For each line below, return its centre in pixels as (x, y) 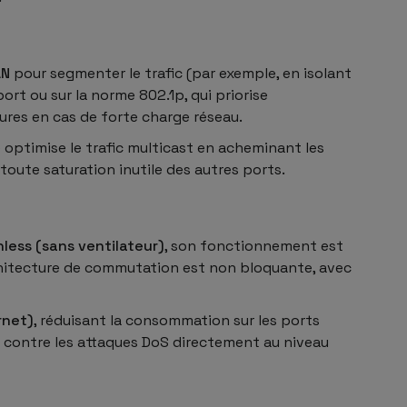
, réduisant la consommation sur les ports (177, 320)
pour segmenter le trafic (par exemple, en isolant (181, 73)
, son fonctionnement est (254, 245)
